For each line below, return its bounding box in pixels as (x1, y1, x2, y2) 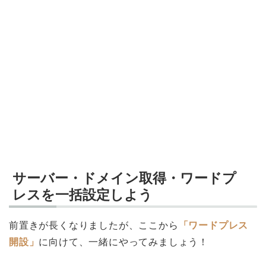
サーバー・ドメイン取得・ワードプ (12, 170, 236, 186)
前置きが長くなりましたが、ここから (9, 220, 179, 230)
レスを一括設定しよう (12, 186, 153, 202)
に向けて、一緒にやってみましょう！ (39, 236, 209, 247)
